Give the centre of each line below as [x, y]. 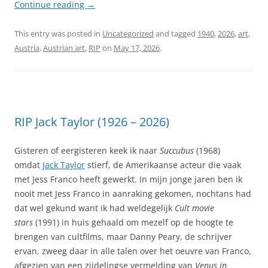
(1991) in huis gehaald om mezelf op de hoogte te [133, 222]
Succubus [177, 150]
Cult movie [194, 208]
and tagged [176, 33]
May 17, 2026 [137, 48]
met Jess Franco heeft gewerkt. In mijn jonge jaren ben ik [128, 179]
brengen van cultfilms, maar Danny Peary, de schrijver [123, 236]
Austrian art [64, 48]
